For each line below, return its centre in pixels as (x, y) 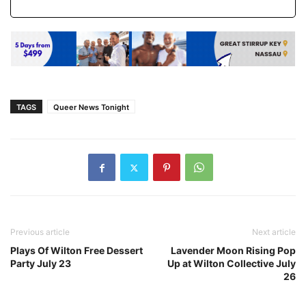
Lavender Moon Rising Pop (233, 251)
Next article (274, 232)
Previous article (40, 232)
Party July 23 (41, 264)
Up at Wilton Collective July (232, 264)
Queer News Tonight (91, 108)
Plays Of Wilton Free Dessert (76, 251)
